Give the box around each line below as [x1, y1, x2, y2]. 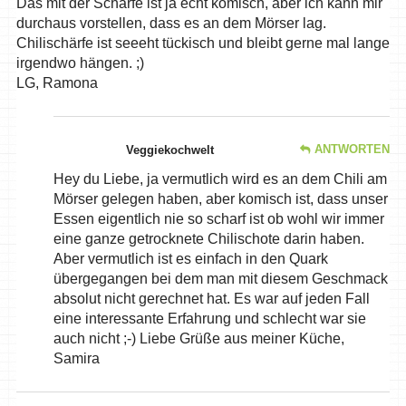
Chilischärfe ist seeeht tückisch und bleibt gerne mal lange [15, 35, 390, 52]
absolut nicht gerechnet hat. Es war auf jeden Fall [53, 291, 370, 307]
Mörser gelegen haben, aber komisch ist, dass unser [53, 191, 388, 208]
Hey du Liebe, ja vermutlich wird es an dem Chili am [53, 171, 387, 188]
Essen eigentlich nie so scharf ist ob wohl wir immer [53, 211, 384, 227]
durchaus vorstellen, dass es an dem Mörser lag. [15, 15, 326, 32]
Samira [53, 351, 100, 367]
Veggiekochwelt [125, 143, 214, 158]
